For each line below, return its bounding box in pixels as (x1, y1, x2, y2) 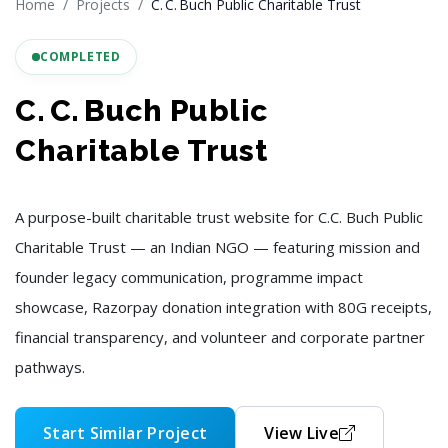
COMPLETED (40, 48, 121, 65)
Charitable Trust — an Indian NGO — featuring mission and (15, 237, 420, 257)
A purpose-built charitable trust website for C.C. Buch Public (15, 207, 423, 227)
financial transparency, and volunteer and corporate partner (15, 327, 425, 347)
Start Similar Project (43, 422, 208, 444)
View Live (264, 422, 339, 444)
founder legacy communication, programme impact (15, 267, 363, 287)
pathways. (15, 357, 85, 377)
